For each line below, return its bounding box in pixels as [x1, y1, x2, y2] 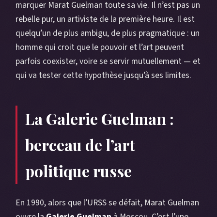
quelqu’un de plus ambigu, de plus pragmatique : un [15, 27, 200, 40]
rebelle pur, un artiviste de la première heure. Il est [15, 13, 195, 26]
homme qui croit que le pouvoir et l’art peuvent [15, 41, 184, 54]
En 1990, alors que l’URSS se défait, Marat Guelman [15, 197, 199, 209]
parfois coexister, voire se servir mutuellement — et [15, 55, 201, 68]
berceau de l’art [25, 134, 135, 155]
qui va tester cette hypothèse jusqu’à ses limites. [15, 69, 191, 82]
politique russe [25, 160, 132, 182]
